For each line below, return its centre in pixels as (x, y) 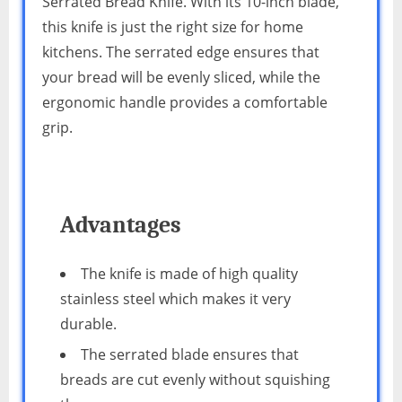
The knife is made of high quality (189, 273)
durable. (88, 323)
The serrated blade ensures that (190, 355)
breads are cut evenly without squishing (195, 380)
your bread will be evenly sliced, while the (181, 78)
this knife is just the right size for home (173, 27)
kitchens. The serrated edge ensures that (181, 52)
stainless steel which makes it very (175, 298)
